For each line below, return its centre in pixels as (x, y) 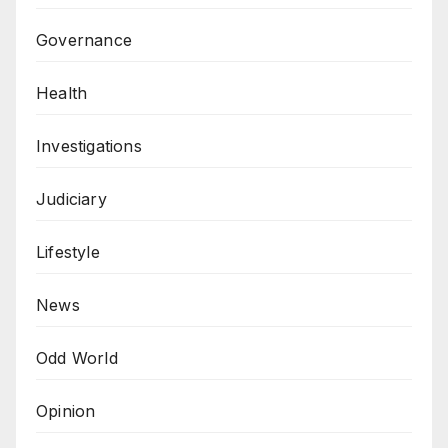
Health (62, 92)
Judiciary (71, 198)
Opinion (66, 410)
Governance (84, 39)
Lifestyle (68, 251)
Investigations (89, 145)
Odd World (77, 357)
